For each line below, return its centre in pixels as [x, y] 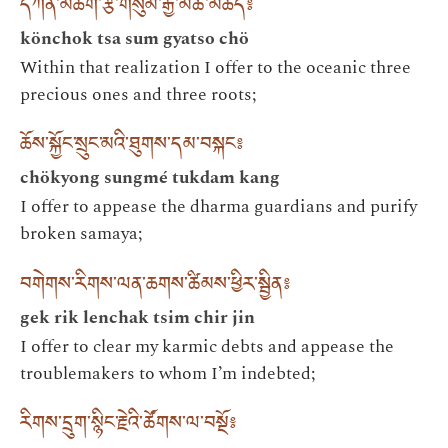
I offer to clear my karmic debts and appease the [207, 346]
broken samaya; [81, 234]
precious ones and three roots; [138, 95]
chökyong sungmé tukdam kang [150, 178]
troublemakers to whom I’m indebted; [167, 373]
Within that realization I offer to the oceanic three [215, 68]
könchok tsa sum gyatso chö [134, 39]
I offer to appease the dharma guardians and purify [218, 207]
